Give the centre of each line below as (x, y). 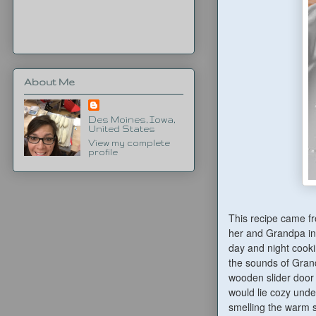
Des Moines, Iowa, (131, 119)
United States (121, 128)
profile (103, 152)
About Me (49, 81)
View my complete (129, 142)
